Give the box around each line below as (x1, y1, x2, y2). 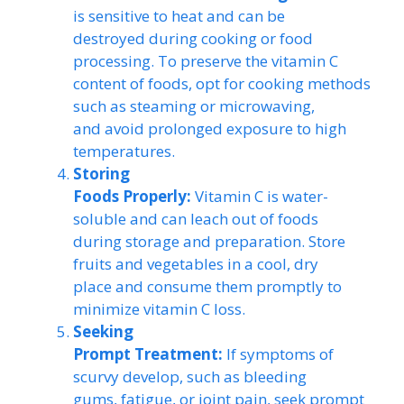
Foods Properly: (73, 185, 191, 207)
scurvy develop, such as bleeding (73, 365, 307, 387)
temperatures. (73, 140, 175, 161)
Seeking (73, 320, 133, 342)
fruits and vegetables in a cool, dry (73, 252, 318, 274)
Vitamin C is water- (191, 185, 328, 207)
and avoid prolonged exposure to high (73, 117, 346, 139)
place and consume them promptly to (73, 275, 342, 297)
